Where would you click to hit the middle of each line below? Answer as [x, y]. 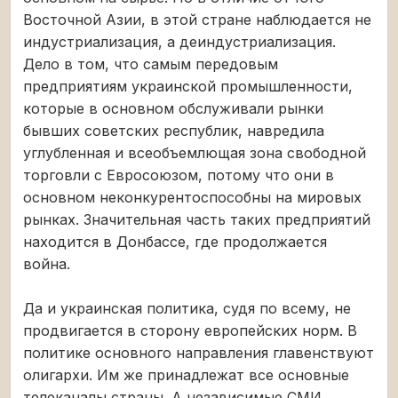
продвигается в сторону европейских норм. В [190, 330]
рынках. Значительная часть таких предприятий [197, 219]
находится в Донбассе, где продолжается [175, 241]
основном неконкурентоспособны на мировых [192, 197]
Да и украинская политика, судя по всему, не [187, 308]
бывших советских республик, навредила [174, 130]
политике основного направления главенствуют [199, 352]
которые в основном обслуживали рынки [173, 108]
